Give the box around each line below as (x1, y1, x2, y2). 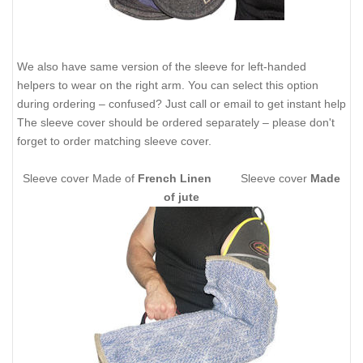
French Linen (138, 172, 211, 186)
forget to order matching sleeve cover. (17, 135, 211, 148)
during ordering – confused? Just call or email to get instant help (17, 97, 346, 111)
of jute (164, 190, 199, 204)
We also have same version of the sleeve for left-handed (17, 60, 306, 74)
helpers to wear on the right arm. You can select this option (17, 79, 318, 92)
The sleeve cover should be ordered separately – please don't (17, 116, 335, 130)
